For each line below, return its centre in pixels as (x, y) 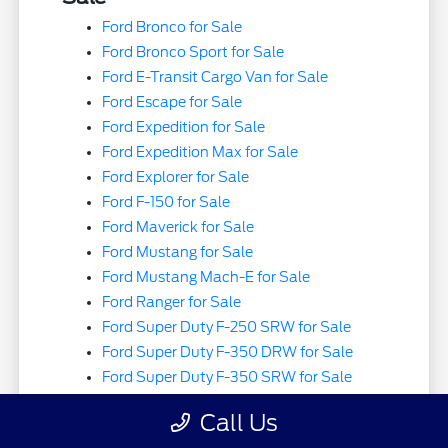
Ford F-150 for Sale (166, 201)
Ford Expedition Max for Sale (200, 151)
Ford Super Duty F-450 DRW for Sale (228, 401)
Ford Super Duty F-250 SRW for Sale (227, 326)
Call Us (238, 422)
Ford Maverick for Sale (178, 226)
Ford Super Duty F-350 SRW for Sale (227, 376)
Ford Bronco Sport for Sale (193, 51)
